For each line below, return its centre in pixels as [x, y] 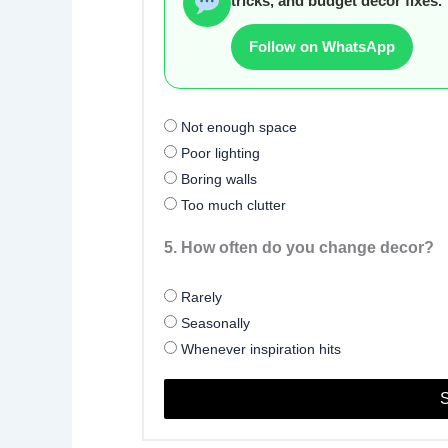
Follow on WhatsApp [322, 46]
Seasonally [213, 322]
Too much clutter [231, 204]
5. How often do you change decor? [299, 247]
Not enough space [237, 126]
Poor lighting [218, 152]
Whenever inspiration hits [259, 348]
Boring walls [217, 178]
